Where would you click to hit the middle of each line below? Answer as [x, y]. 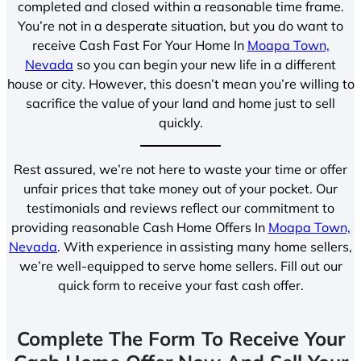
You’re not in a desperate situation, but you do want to [180, 25]
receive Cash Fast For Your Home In [139, 45]
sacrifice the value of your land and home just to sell [180, 103]
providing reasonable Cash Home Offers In [139, 227]
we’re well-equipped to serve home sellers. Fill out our [180, 266]
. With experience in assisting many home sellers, [205, 246]
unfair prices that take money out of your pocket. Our [180, 188]
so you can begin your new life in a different [205, 64]
